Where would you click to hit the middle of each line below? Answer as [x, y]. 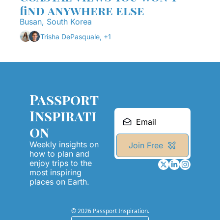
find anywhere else [82, 10]
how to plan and [59, 154]
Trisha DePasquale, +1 [76, 36]
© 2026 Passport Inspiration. [110, 211]
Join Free [146, 145]
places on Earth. [59, 182]
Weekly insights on [64, 144]
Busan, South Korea [56, 22]
